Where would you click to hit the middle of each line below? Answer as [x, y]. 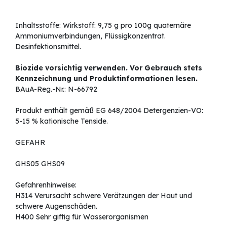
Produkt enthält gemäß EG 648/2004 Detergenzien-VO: [109, 111]
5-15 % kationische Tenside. [62, 121]
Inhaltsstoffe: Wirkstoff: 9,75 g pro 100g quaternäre [103, 26]
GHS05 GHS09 [40, 164]
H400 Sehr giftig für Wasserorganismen [82, 217]
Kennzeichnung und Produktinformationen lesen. [106, 79]
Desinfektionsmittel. [48, 47]
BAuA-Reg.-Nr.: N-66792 [56, 89]
